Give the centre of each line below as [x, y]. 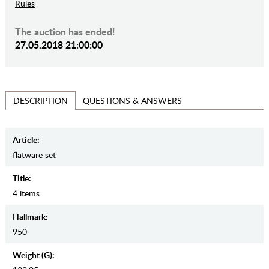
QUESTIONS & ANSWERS [132, 100]
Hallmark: [30, 217]
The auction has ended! [65, 32]
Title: [22, 178]
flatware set [34, 155]
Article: [26, 140]
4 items [26, 193]
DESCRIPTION [40, 101]
